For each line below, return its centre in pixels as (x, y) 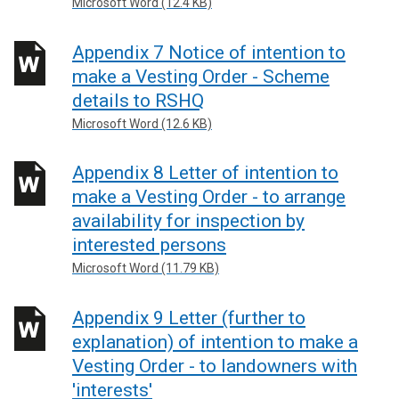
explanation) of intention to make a (215, 342)
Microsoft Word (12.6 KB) (142, 123)
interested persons (149, 245)
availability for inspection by (188, 221)
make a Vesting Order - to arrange (209, 197)
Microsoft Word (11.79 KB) (146, 268)
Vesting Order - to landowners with (215, 366)
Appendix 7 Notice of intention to (209, 52)
